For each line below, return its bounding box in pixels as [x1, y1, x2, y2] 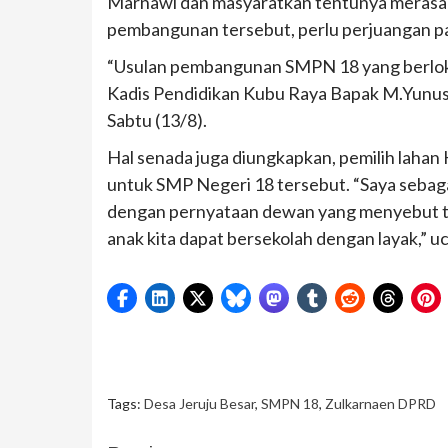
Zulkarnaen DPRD [325, 394, 436, 412]
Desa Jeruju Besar [144, 394, 255, 412]
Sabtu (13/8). [107, 108, 207, 131]
